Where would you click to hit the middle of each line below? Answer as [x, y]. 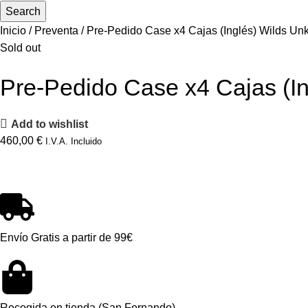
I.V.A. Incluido [74, 141]
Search [23, 11]
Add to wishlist [50, 124]
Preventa [58, 31]
